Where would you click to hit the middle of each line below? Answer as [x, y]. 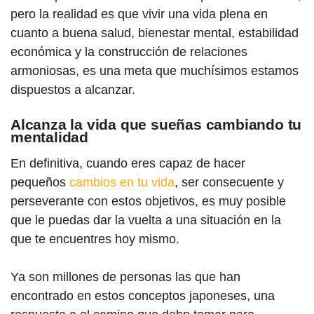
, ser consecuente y [229, 182]
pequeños [40, 182]
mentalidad [50, 137]
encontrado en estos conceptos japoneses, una [143, 295]
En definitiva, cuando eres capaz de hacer [128, 163]
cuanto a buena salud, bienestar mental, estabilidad [155, 33]
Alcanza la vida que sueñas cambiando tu [156, 124]
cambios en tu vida [122, 182]
